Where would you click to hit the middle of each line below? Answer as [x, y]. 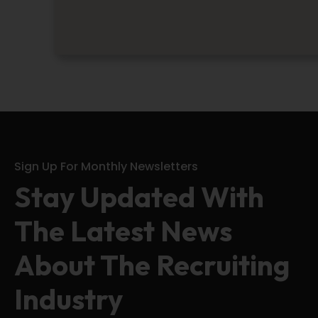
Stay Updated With [139, 197]
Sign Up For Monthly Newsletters [106, 166]
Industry [68, 299]
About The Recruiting [152, 265]
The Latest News [123, 231]
